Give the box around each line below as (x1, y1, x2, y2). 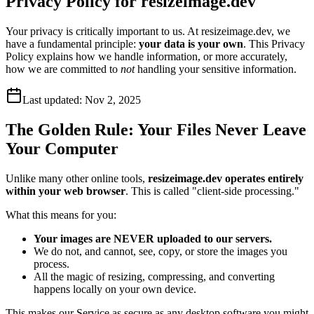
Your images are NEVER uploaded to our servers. (34, 232, 272, 245)
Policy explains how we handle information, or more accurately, (6, 50, 287, 62)
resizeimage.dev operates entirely (148, 172, 303, 184)
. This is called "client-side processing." (125, 184, 299, 197)
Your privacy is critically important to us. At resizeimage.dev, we (6, 25, 290, 37)
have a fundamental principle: (6, 37, 139, 50)
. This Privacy (243, 37, 305, 50)
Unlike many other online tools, (6, 172, 148, 184)
